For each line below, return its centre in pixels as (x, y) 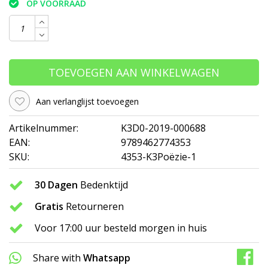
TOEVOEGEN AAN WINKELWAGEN (134, 73)
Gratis (49, 206)
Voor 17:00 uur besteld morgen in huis (121, 228)
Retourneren (94, 206)
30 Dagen (56, 185)
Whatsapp (107, 258)
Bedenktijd (103, 185)
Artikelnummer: (44, 128)
